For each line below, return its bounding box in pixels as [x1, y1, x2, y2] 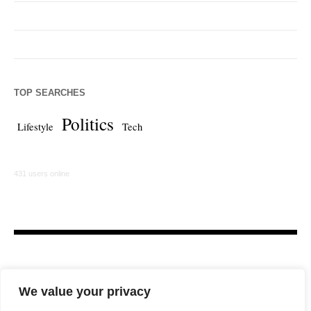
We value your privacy [19, 285, 151, 299]
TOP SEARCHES [14, 87, 85, 99]
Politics [62, 112, 114, 136]
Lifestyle [17, 120, 53, 134]
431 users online [14, 169, 69, 178]
